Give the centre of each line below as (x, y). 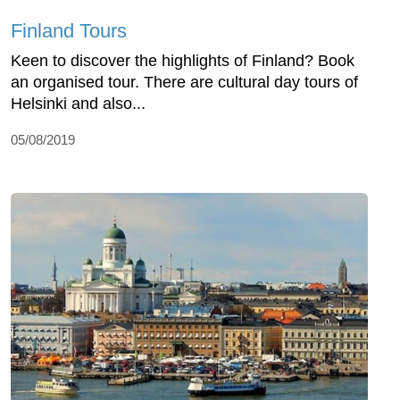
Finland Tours (69, 31)
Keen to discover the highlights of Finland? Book (183, 61)
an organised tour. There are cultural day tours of (184, 83)
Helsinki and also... (78, 104)
